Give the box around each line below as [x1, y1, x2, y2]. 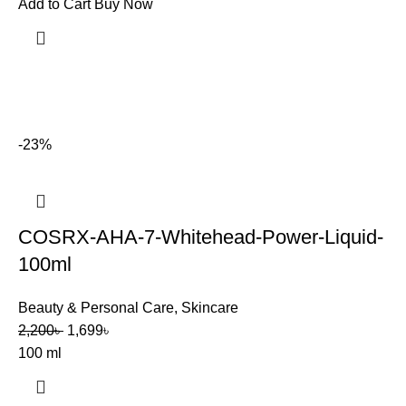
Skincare [181, 300, 238, 315]
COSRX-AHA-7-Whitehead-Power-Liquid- [18, 226, 383, 248]
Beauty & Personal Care [18, 300, 174, 315]
